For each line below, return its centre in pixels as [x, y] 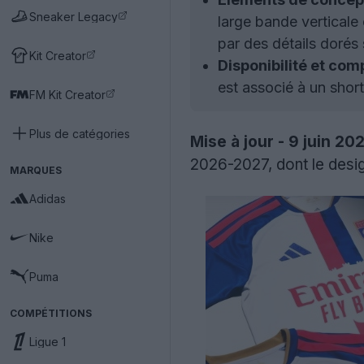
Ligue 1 [48, 341]
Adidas [48, 198]
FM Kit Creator [67, 94]
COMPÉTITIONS [51, 313]
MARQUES [36, 170]
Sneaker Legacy [74, 16]
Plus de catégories [80, 133]
